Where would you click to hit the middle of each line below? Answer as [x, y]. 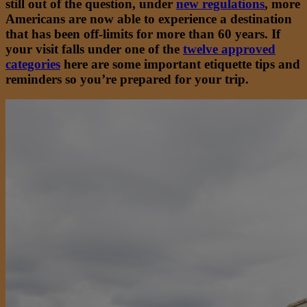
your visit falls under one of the [94, 49]
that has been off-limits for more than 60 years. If [143, 34]
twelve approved [229, 49]
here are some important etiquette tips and [180, 64]
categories [33, 64]
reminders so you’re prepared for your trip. [127, 79]
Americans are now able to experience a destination [149, 19]
